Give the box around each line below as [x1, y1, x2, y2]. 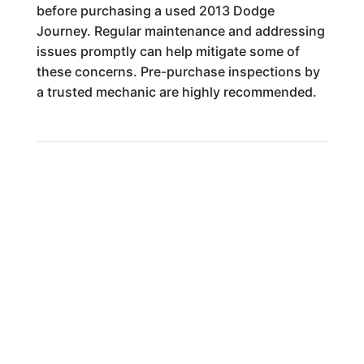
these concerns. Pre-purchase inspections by [36, 63, 320, 80]
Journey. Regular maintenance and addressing [36, 22, 325, 39]
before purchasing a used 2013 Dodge [36, 2, 275, 19]
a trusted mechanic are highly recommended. [36, 83, 317, 100]
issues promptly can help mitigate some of [36, 42, 300, 59]
